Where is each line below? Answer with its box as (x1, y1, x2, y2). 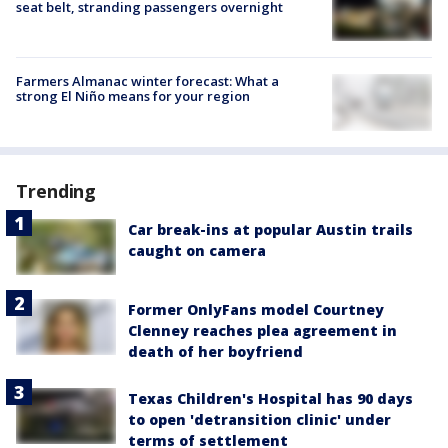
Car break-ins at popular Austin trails (128, 219, 413, 239)
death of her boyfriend (128, 341, 303, 361)
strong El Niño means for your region (16, 87, 250, 106)
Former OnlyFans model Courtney (128, 299, 384, 319)
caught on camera (128, 240, 266, 260)
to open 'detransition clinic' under (128, 409, 391, 429)
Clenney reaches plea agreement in (128, 320, 397, 340)
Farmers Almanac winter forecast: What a (16, 72, 279, 91)
